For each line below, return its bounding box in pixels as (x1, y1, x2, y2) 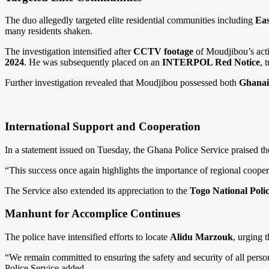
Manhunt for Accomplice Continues (5, 207, 180, 220)
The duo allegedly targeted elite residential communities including (5, 15, 255, 26)
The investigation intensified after (5, 46, 133, 57)
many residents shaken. (5, 26, 92, 37)
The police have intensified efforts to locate (5, 232, 170, 243)
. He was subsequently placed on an (24, 57, 162, 68)
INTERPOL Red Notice (162, 57, 260, 68)
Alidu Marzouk (170, 232, 233, 243)
